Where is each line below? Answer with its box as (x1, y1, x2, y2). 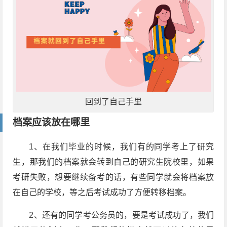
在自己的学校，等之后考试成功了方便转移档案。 (13, 188, 192, 197)
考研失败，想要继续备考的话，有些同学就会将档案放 (13, 173, 214, 182)
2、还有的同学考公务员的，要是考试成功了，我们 (29, 211, 214, 220)
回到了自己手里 (85, 97, 142, 106)
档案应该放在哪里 (13, 117, 90, 128)
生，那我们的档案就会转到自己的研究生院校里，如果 (13, 158, 214, 167)
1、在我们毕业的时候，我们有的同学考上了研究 (29, 142, 214, 152)
